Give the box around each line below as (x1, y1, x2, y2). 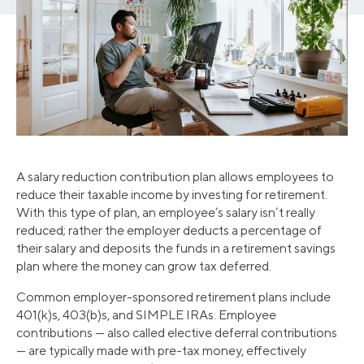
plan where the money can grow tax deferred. (16, 258, 271, 275)
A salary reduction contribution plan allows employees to (16, 169, 334, 185)
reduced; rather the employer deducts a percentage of (16, 223, 322, 239)
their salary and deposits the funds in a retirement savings (16, 240, 336, 257)
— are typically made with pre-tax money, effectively (16, 343, 306, 359)
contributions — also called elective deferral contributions (16, 325, 337, 341)
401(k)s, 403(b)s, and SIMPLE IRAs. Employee (16, 307, 276, 323)
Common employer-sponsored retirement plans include (16, 289, 331, 305)
